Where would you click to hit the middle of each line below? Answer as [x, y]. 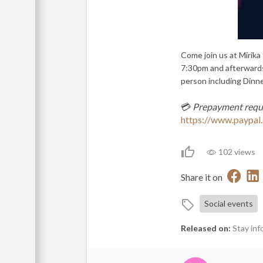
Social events [229, 203]
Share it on [202, 177]
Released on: [206, 228]
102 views [237, 152]
